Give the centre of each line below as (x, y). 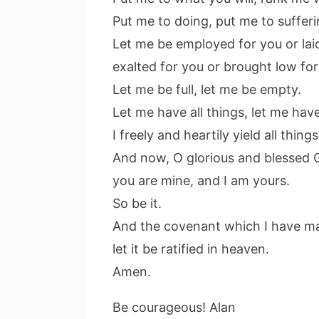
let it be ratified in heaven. (191, 249)
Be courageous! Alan (174, 307)
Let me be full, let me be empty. (207, 89)
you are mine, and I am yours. (201, 181)
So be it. (137, 203)
